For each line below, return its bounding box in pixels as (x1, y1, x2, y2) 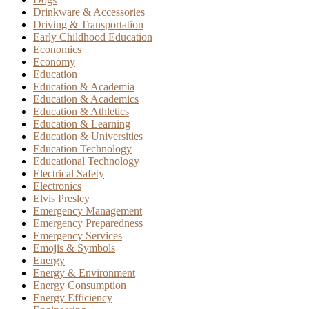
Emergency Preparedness (33, 217, 143, 229)
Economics (33, 43, 81, 55)
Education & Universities (33, 130, 143, 142)
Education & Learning (33, 117, 130, 130)
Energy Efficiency (33, 291, 112, 303)
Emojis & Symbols (33, 241, 115, 254)
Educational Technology (33, 154, 139, 167)
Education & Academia (33, 80, 134, 92)
